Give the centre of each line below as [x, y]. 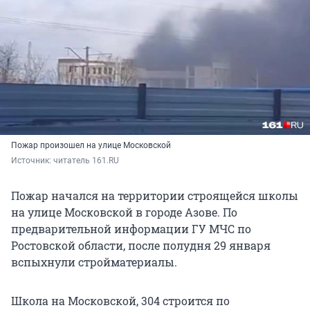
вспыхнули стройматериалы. [94, 262]
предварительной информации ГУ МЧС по [131, 228]
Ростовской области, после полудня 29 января [141, 245]
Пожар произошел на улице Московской [91, 145]
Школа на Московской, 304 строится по [120, 300]
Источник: [32, 160]
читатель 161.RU [86, 160]
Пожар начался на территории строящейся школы [155, 195]
